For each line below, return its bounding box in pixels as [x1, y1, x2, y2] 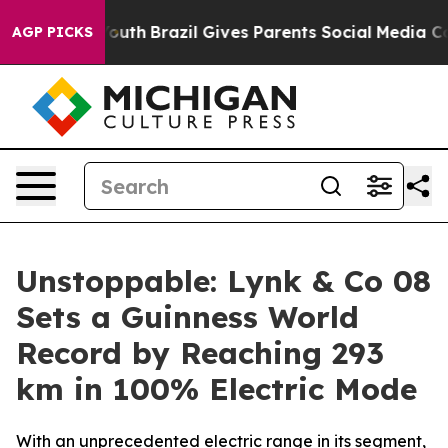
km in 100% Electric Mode [16, 370, 417, 408]
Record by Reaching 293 [16, 334, 384, 372]
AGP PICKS [12, 23, 93, 41]
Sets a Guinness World [16, 298, 359, 336]
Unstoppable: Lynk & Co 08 [16, 262, 431, 300]
